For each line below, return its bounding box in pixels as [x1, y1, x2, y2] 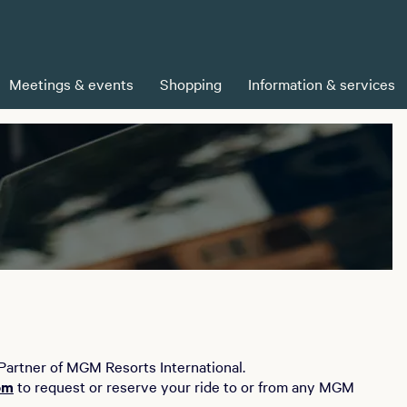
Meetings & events [9, 74, 134, 94]
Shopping [160, 74, 222, 94]
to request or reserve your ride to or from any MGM [13, 376, 354, 396]
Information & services [248, 74, 395, 94]
